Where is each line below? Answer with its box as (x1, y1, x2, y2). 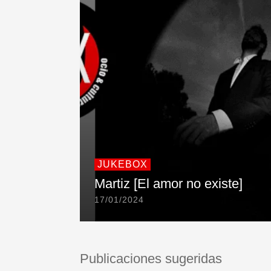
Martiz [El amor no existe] (94, 176, 243, 192)
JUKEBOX (97, 159, 148, 170)
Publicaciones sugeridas (80, 251, 222, 267)
